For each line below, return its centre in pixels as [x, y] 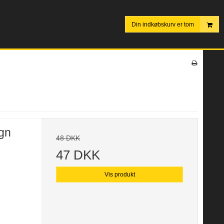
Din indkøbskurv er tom [163, 24]
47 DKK [78, 155]
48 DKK [68, 138]
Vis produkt [119, 175]
